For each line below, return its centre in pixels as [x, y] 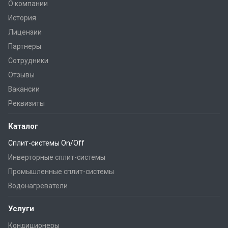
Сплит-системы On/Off [46, 143]
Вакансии [24, 89]
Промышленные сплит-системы [61, 171]
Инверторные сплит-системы [57, 157]
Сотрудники [28, 60]
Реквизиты [26, 103]
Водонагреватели [38, 186]
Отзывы [21, 75]
